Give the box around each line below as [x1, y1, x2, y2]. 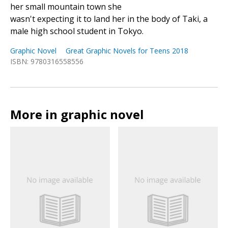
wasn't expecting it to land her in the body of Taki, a [10, 13, 208, 25]
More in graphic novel [10, 106, 144, 123]
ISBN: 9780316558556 [10, 56, 83, 67]
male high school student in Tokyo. [10, 25, 144, 37]
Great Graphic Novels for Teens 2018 [66, 46, 188, 56]
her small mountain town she [10, 1, 122, 13]
